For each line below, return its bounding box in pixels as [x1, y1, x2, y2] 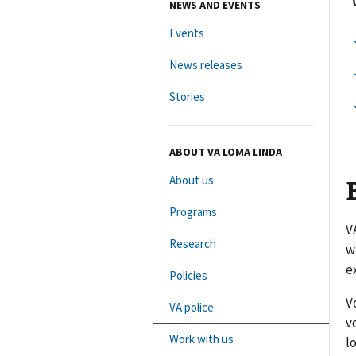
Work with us [169, 331, 234, 346]
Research [169, 235, 216, 251]
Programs [169, 203, 217, 219]
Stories [169, 88, 205, 104]
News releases [169, 56, 242, 72]
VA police [169, 299, 214, 315]
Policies [169, 267, 207, 283]
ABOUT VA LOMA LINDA [169, 144, 282, 159]
